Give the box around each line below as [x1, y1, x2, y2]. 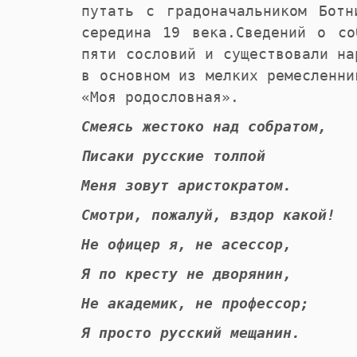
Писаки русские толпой [81, 147, 265, 164]
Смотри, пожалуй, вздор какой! [81, 206, 335, 223]
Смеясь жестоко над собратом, [81, 118, 327, 135]
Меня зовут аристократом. [81, 177, 292, 194]
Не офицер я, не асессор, [81, 236, 292, 253]
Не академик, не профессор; [81, 295, 309, 312]
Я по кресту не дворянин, [81, 265, 292, 282]
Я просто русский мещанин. [81, 324, 300, 341]
